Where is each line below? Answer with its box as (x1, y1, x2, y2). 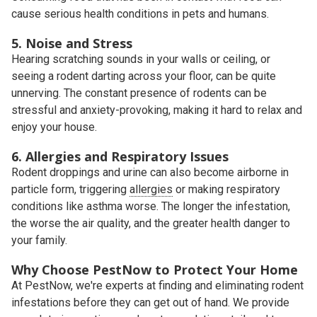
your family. (11, 234, 67, 248)
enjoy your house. (11, 120, 97, 134)
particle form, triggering (11, 183, 129, 197)
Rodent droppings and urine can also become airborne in (11, 166, 289, 180)
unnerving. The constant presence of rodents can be (11, 86, 267, 100)
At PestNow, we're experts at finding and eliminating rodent (11, 279, 304, 293)
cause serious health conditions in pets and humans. (11, 7, 269, 21)
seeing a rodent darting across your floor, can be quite (11, 69, 276, 83)
